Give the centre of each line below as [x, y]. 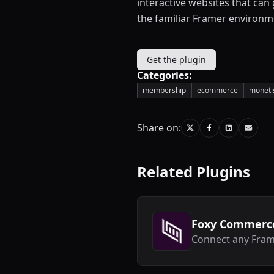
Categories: [165, 76]
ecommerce [217, 91]
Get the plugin [176, 60]
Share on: [159, 128]
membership [164, 91]
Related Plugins [194, 172]
